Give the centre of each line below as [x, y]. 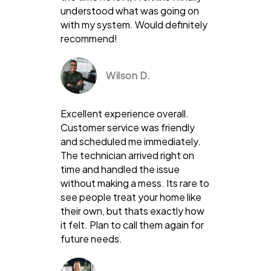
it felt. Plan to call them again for [132, 224]
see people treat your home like [131, 197]
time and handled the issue [120, 169]
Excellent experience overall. [125, 113]
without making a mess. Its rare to [135, 183]
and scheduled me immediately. [131, 141]
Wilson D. [128, 75]
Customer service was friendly [128, 127]
